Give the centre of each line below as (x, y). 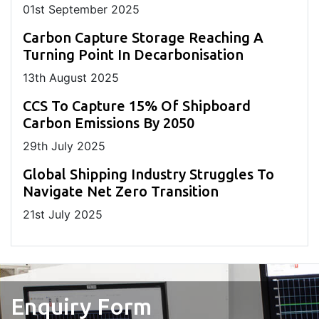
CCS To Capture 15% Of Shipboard (137, 106)
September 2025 (92, 10)
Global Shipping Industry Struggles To (148, 174)
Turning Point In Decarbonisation (133, 55)
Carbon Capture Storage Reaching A (143, 38)
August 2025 (82, 78)
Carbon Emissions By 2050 (109, 123)
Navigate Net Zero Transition (121, 192)
